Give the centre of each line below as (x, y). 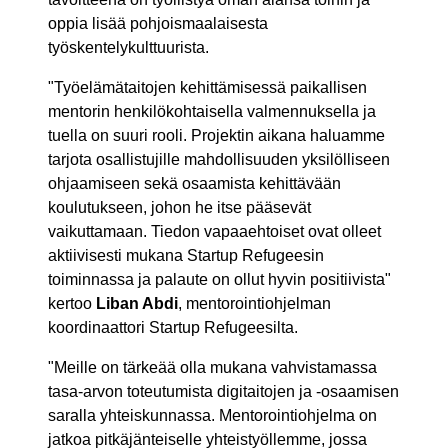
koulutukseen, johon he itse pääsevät (179, 208)
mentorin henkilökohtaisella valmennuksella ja (212, 112)
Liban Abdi (137, 304)
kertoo (72, 304)
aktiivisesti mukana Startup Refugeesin (186, 256)
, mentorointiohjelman (254, 304)
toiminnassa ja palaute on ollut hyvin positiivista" (219, 280)
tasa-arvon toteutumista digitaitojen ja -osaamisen (223, 392)
